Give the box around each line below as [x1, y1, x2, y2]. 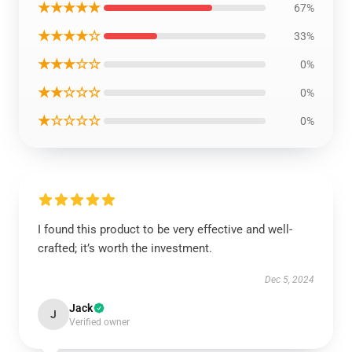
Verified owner [69, 317, 130, 328]
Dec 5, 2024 [265, 274, 314, 285]
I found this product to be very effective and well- [38, 222, 292, 236]
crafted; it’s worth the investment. [38, 241, 212, 255]
